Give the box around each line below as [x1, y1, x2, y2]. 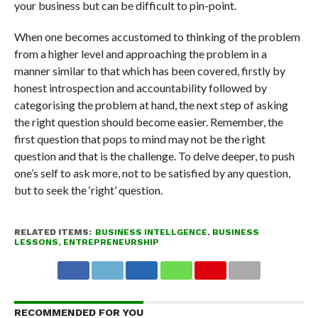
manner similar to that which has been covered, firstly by [13, 64, 285, 78]
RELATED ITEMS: [13, 227, 92, 238]
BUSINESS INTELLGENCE [94, 227, 207, 238]
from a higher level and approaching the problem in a [13, 47, 267, 61]
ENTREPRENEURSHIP [62, 237, 159, 248]
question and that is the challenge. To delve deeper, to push [13, 149, 295, 163]
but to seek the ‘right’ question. [13, 183, 163, 197]
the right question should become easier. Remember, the [13, 115, 283, 129]
